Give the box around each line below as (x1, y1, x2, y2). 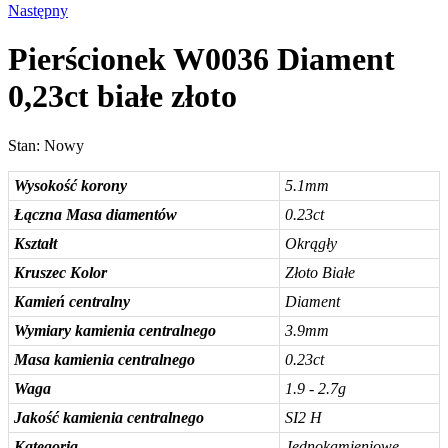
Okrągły (285, 234, 337, 252)
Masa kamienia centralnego (14, 350, 195, 368)
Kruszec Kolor (14, 263, 107, 281)
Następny (8, 2, 68, 19)
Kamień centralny (14, 292, 130, 310)
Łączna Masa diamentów (14, 205, 177, 223)
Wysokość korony (14, 176, 127, 194)
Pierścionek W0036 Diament (8, 41, 395, 78)
